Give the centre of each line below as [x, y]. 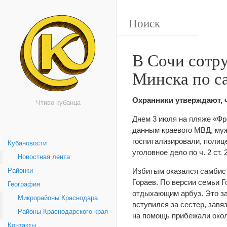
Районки [20, 171]
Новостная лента [44, 157]
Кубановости [27, 143]
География [24, 184]
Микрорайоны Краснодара [58, 198]
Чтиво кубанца [58, 103]
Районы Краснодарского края [63, 212]
